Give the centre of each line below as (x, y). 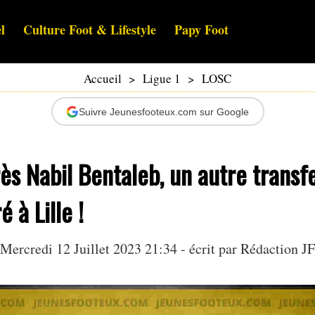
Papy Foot (201, 30)
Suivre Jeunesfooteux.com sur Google (164, 111)
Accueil (103, 79)
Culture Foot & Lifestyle (90, 30)
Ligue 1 (162, 79)
